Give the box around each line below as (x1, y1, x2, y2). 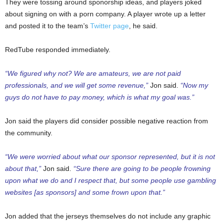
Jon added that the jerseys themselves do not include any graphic (5, 212, 211, 220)
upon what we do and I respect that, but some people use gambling (5, 176, 216, 184)
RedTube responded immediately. (5, 46, 111, 54)
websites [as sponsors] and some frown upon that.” (5, 188, 165, 196)
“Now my (180, 81, 208, 89)
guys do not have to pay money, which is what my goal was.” (5, 93, 194, 101)
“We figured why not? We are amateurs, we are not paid (5, 69, 181, 77)
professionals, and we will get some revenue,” (5, 81, 148, 89)
